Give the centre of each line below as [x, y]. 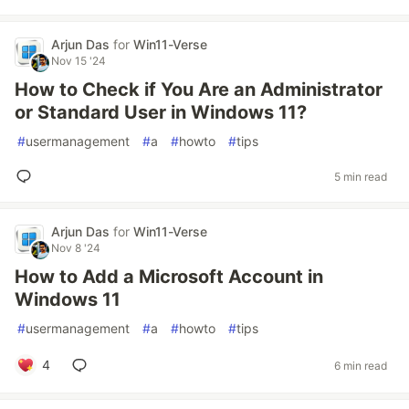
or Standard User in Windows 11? [161, 112]
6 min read [361, 365]
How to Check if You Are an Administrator [199, 89]
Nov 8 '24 [76, 248]
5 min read [361, 176]
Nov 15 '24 [79, 61]
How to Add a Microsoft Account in [169, 277]
